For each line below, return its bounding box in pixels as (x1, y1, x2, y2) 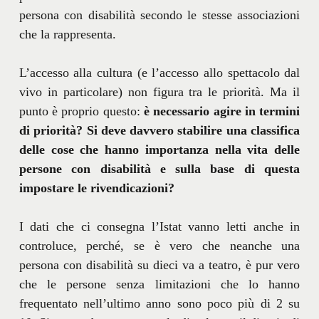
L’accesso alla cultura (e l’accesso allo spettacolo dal (19, 66, 300, 80)
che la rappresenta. (19, 27, 116, 42)
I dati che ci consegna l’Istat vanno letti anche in (19, 219, 300, 234)
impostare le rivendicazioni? (19, 181, 174, 196)
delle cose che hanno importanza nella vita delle (19, 142, 300, 157)
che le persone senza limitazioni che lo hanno (19, 277, 300, 292)
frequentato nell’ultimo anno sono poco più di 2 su (19, 296, 300, 311)
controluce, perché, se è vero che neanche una (19, 239, 300, 253)
